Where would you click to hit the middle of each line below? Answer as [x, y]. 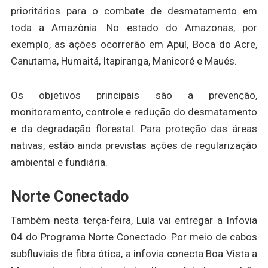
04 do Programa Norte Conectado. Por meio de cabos [134, 237]
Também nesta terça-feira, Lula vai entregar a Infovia [134, 220]
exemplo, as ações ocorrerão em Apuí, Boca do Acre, [134, 44]
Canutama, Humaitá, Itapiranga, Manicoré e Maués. [124, 61]
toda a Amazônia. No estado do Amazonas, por [134, 27]
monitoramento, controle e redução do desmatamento [134, 112]
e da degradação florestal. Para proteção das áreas [134, 128]
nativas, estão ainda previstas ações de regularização [134, 145]
